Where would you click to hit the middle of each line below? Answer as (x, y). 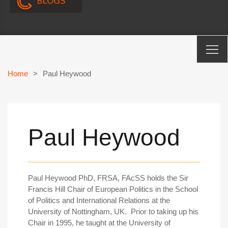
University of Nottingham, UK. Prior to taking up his (113, 212)
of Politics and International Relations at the (99, 201)
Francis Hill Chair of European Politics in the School (113, 189)
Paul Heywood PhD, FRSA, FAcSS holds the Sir (108, 178)
